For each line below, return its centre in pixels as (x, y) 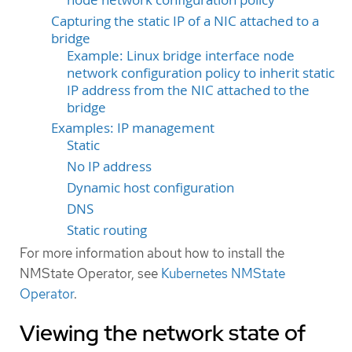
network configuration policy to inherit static (201, 73)
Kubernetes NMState (223, 274)
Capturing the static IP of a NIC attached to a (185, 21)
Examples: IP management (133, 128)
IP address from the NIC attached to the (188, 90)
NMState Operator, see (90, 274)
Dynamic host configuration (150, 188)
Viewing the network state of (163, 334)
